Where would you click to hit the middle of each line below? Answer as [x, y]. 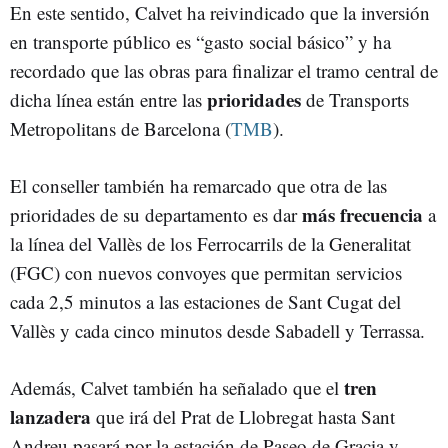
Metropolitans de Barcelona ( [120, 128]
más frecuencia [362, 214]
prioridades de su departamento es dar [156, 214]
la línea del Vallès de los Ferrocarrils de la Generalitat [210, 243]
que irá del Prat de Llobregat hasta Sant [243, 416]
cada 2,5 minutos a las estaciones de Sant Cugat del [205, 301]
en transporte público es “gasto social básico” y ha [200, 41]
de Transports [355, 99]
